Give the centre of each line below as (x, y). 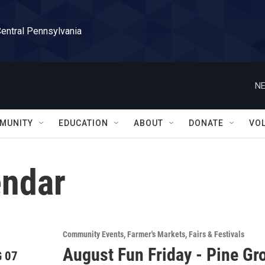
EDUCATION (83, 123)
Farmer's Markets (156, 234)
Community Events (93, 234)
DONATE (206, 123)
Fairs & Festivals (216, 234)
